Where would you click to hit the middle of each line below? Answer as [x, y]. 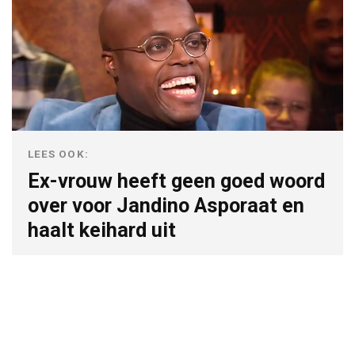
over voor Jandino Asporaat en [166, 206]
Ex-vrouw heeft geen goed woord [176, 181]
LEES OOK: [58, 154]
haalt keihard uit [102, 231]
